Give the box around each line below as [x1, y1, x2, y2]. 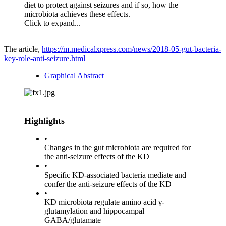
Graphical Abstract [44, 71, 104, 80]
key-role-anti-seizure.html [4, 53, 85, 63]
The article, [4, 44, 42, 53]
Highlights [24, 115, 65, 126]
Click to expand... [24, 18, 81, 27]
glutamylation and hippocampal [44, 206, 144, 215]
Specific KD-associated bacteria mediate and [44, 170, 186, 179]
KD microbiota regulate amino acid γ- [44, 197, 164, 206]
